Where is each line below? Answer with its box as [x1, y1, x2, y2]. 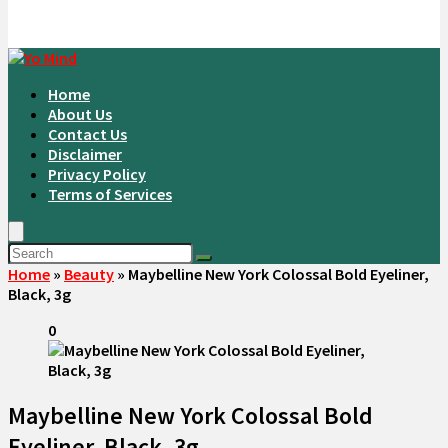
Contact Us [48, 124, 127, 144]
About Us [48, 104, 112, 124]
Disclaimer [48, 144, 122, 164]
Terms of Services [48, 184, 172, 204]
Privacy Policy [48, 164, 146, 184]
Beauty [64, 264, 114, 284]
